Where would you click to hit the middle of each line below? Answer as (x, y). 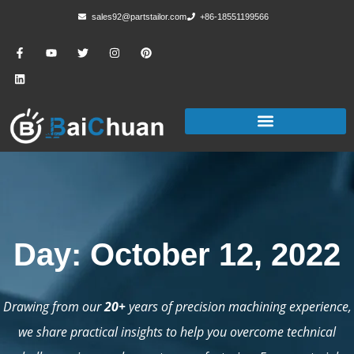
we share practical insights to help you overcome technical (177, 331)
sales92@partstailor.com (139, 17)
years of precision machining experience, (238, 306)
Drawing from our (53, 306)
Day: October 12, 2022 (177, 254)
